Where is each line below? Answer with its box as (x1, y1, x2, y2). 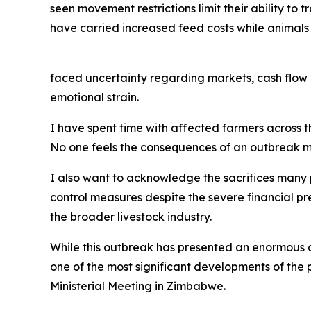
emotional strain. (50, 90, 139, 104)
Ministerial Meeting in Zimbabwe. (50, 279, 226, 293)
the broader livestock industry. (50, 210, 212, 224)
